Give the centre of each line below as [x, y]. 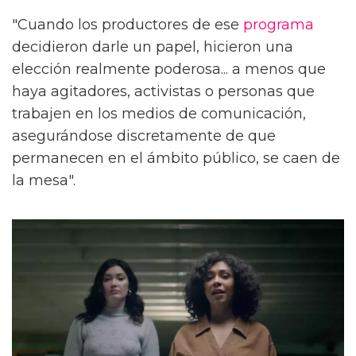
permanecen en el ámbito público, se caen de [176, 158]
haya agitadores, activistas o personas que [163, 91]
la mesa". [44, 180]
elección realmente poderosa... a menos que [169, 69]
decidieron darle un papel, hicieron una [153, 46]
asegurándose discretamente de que [144, 135]
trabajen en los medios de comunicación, [159, 113]
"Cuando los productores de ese [128, 24]
